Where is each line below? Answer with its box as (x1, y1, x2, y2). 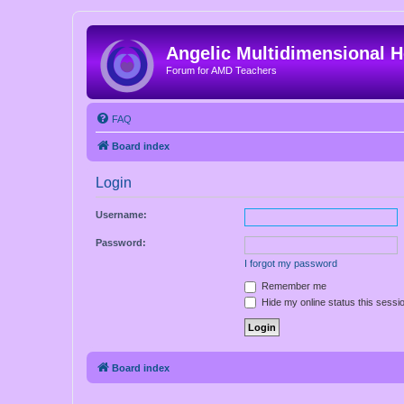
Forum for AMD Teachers (166, 65, 277, 76)
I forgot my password (244, 258, 337, 269)
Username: (96, 209, 147, 220)
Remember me (259, 280, 326, 291)
